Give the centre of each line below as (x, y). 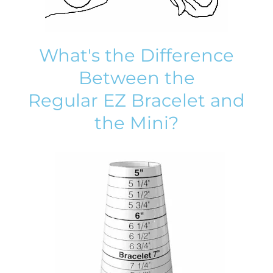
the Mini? (136, 122)
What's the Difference (136, 55)
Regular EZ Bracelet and (136, 100)
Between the (136, 77)
